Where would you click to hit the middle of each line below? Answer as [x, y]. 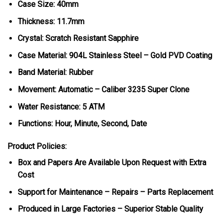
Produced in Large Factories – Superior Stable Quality [110, 209]
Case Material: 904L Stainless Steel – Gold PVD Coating [115, 55]
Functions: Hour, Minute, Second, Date [82, 124]
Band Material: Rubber [55, 73]
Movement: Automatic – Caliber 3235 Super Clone [103, 89]
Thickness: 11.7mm [51, 21]
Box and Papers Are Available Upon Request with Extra [112, 162]
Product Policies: [37, 146]
